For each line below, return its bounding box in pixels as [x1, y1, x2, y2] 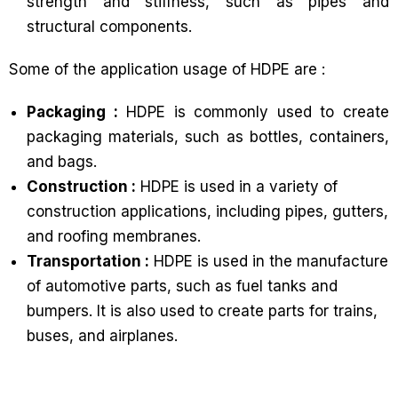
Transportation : [27, 252, 149, 270]
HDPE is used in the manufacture [149, 252, 388, 270]
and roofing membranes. [27, 227, 201, 245]
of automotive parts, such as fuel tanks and [27, 277, 338, 295]
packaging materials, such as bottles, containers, [27, 128, 389, 146]
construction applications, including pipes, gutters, [27, 203, 388, 220]
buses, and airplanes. [27, 327, 178, 345]
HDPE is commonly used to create [117, 103, 390, 121]
